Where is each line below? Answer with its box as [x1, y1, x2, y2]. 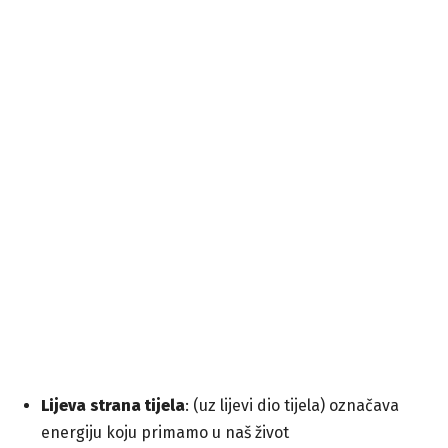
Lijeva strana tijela [41, 396, 185, 416]
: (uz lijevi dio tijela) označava [185, 396, 399, 416]
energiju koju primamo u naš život [41, 423, 289, 443]
